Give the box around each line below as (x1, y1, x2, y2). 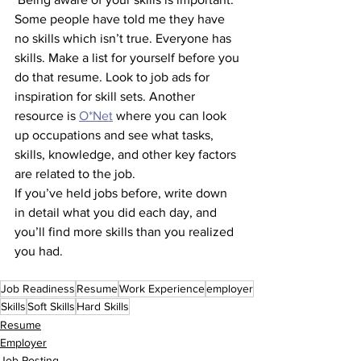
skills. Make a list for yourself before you (15, 51, 243, 64)
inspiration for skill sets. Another (15, 89, 198, 103)
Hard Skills (77, 300, 129, 313)
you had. (15, 244, 66, 258)
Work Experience (119, 282, 205, 295)
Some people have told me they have (15, 12, 228, 26)
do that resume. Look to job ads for (15, 70, 213, 84)
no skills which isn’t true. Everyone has (15, 31, 234, 45)
